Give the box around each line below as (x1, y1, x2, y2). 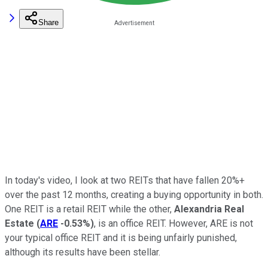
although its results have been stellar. (5, 246, 160, 258)
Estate (5, 217, 34, 229)
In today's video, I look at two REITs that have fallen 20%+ (5, 174, 245, 186)
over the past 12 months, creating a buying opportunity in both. (5, 188, 263, 200)
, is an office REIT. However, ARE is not (94, 217, 253, 229)
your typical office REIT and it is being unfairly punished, (5, 232, 237, 243)
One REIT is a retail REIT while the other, (5, 203, 174, 215)
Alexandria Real (174, 203, 244, 215)
